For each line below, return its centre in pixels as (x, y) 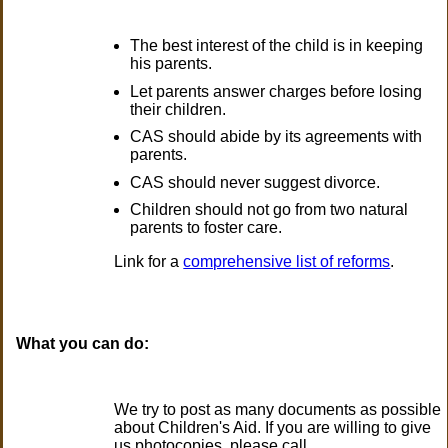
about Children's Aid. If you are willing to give (273, 428)
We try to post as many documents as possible (278, 410)
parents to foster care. (206, 228)
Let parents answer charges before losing (276, 91)
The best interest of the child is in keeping (277, 45)
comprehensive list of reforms (287, 262)
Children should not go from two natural (269, 210)
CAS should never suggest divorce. (255, 182)
